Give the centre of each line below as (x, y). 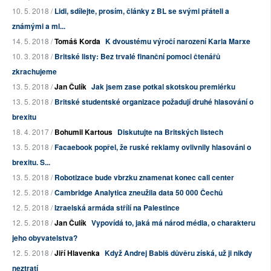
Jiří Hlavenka (77, 253)
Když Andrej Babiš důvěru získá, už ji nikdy (178, 253)
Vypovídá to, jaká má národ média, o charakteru (173, 222)
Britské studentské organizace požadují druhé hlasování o (154, 101)
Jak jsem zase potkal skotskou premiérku (163, 86)
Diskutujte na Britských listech (170, 132)
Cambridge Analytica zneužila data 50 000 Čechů (139, 192)
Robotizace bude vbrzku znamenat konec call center (144, 177)
